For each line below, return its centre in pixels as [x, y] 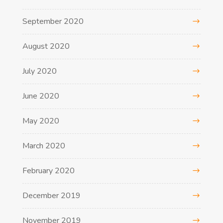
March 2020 [44, 146]
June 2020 [41, 96]
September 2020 [53, 21]
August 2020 [46, 46]
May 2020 [41, 121]
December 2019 [51, 195]
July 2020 [39, 71]
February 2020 [48, 170]
